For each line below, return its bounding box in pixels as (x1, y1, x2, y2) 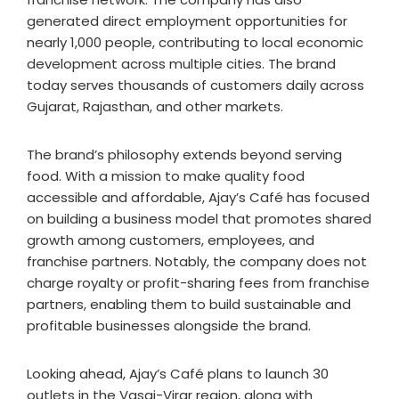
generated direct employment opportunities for (27, 12, 347, 31)
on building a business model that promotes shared (27, 209, 371, 229)
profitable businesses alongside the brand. (27, 316, 311, 336)
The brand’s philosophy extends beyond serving (27, 145, 342, 165)
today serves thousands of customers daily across (27, 76, 364, 95)
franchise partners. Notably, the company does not (27, 252, 367, 272)
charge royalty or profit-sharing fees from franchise (27, 273, 370, 293)
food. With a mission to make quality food (27, 167, 305, 186)
